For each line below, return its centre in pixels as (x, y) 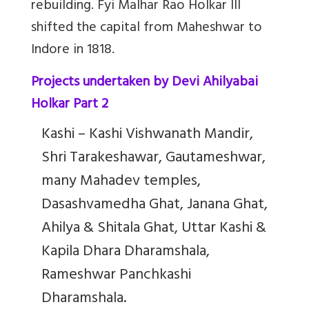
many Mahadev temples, (121, 182)
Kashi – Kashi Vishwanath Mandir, (147, 135)
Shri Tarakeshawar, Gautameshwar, (153, 158)
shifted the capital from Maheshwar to (147, 28)
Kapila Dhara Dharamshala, (126, 252)
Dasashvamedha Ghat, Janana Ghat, (154, 205)
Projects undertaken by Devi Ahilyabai (144, 83)
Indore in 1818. (73, 50)
